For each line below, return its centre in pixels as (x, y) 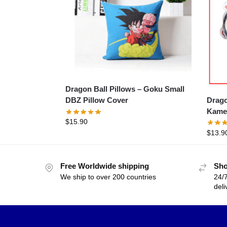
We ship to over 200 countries (108, 177)
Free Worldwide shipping (105, 166)
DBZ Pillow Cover (105, 100)
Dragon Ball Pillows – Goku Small (104, 89)
